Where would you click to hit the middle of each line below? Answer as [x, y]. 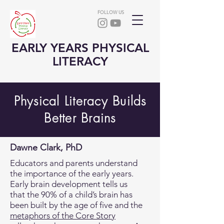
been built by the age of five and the [76, 205]
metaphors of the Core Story [63, 215]
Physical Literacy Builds [80, 101]
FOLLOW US [110, 12]
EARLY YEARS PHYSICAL [80, 48]
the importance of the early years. [72, 173]
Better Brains [80, 118]
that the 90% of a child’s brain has [71, 194]
